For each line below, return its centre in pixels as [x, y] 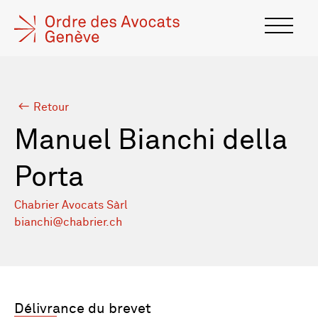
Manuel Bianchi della [151, 141]
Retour [51, 107]
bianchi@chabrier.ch [68, 222]
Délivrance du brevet [83, 309]
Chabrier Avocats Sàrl [71, 205]
